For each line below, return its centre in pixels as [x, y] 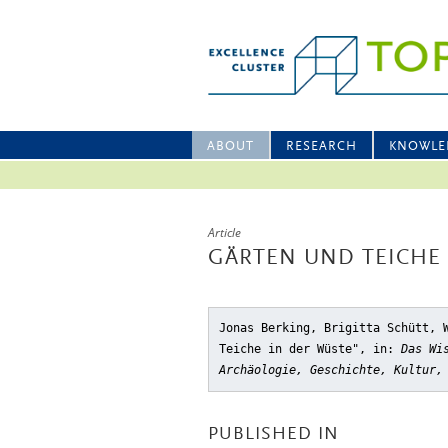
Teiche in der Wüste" [289, 349]
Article [224, 232]
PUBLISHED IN [273, 435]
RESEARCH [321, 146]
